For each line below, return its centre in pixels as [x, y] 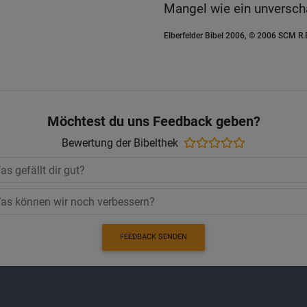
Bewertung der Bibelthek [120, 143]
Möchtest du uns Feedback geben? [153, 122]
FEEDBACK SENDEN [153, 237]
